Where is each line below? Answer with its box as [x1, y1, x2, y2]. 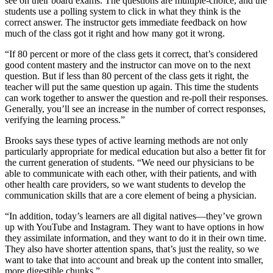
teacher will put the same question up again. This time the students [5, 81, 258, 92]
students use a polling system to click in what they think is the [5, 5, 241, 16]
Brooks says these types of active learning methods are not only [5, 135, 248, 146]
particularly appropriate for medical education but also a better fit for [5, 146, 266, 157]
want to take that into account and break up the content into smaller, [5, 254, 263, 265]
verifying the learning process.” [5, 114, 125, 125]
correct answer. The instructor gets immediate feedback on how [5, 16, 247, 27]
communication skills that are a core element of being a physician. [5, 190, 257, 200]
